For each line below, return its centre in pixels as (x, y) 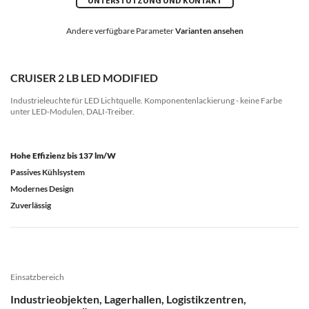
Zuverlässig (31, 205)
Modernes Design (42, 189)
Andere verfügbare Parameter (120, 31)
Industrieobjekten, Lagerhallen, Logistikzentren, (128, 299)
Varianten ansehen (209, 31)
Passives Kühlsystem (48, 172)
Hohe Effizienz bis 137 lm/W (63, 156)
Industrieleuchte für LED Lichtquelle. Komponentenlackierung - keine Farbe (146, 100)
